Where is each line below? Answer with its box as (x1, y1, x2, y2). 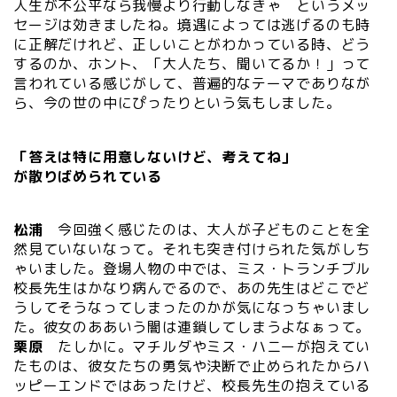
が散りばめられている (13, 166, 162, 186)
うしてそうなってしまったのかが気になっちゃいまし (13, 297, 371, 317)
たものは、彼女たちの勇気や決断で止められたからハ (13, 355, 371, 376)
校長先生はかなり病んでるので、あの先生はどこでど (13, 277, 371, 298)
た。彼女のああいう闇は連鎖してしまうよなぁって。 (13, 316, 371, 337)
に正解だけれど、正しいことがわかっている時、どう (13, 35, 371, 55)
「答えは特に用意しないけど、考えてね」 (13, 146, 297, 167)
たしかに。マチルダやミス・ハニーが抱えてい (43, 336, 371, 356)
